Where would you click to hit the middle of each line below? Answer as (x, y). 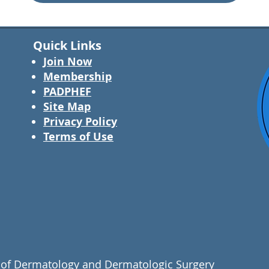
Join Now (68, 62)
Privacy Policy (80, 122)
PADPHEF (67, 92)
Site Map (67, 107)
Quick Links (67, 45)
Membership (77, 77)
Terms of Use (78, 137)
